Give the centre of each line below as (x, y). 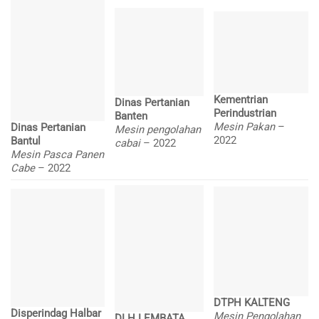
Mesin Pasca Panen (57, 154)
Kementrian (241, 99)
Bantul (26, 141)
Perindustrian (245, 113)
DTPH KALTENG (252, 303)
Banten (131, 116)
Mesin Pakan (246, 126)
